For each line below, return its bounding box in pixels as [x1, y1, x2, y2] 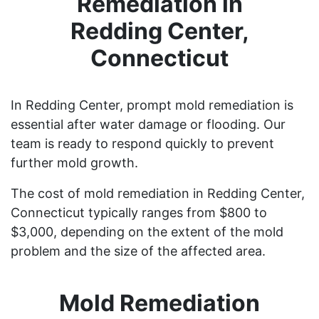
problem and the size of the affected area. [11, 243, 266, 258]
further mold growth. [11, 155, 138, 170]
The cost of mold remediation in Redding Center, [11, 185, 305, 201]
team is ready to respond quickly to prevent [11, 135, 274, 151]
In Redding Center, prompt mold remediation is [11, 97, 293, 113]
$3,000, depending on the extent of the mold [11, 224, 283, 239]
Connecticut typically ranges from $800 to [11, 204, 267, 220]
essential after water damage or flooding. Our [11, 116, 286, 132]
